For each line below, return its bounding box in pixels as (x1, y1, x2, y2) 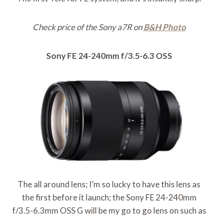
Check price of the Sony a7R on (32, 22, 144, 33)
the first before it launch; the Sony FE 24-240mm (21, 192, 197, 203)
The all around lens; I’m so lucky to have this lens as (18, 179, 200, 190)
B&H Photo (143, 22, 186, 33)
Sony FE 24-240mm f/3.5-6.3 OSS (46, 51, 172, 61)
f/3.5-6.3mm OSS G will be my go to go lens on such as (12, 205, 206, 216)
